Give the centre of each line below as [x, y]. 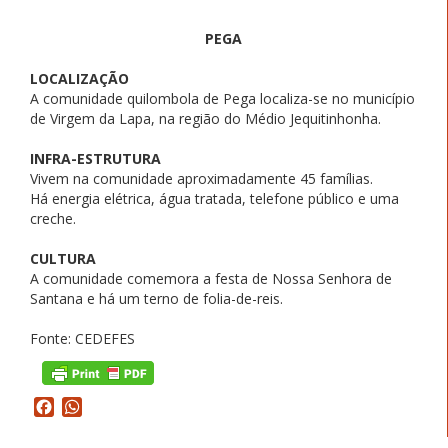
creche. [53, 218]
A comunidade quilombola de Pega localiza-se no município [222, 98]
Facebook [90, 406]
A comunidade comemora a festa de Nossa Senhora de [211, 278]
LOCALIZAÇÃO [79, 78]
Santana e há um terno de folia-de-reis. [156, 298]
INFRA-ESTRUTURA [95, 158]
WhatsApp [121, 406]
